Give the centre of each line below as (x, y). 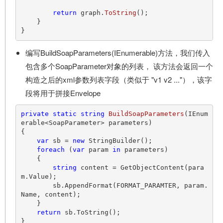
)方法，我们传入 (183, 52)
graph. (90, 13)
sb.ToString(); (90, 213)
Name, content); (51, 195)
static (64, 114)
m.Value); (39, 177)
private (35, 114)
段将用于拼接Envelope (63, 93)
